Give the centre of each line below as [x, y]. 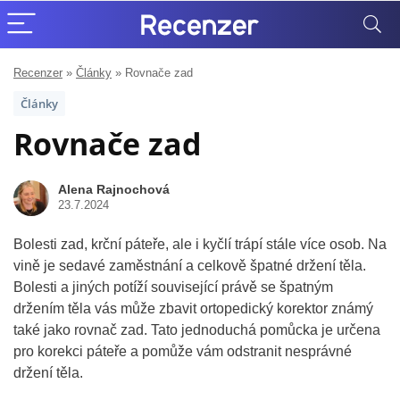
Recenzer [38, 73]
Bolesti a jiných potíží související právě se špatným [173, 287]
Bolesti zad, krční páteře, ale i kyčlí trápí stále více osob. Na [200, 244]
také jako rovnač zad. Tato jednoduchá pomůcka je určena [197, 330]
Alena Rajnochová [114, 189]
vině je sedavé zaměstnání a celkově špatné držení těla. [190, 266]
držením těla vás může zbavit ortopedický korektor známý [193, 308]
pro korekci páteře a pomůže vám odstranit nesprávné [183, 351]
